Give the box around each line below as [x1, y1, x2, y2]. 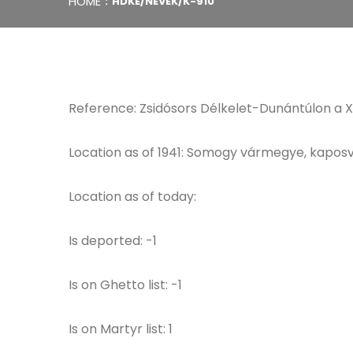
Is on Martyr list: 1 [69, 320, 173, 338]
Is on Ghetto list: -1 [69, 276, 182, 294]
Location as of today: [69, 188, 196, 206]
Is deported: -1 [69, 232, 157, 250]
